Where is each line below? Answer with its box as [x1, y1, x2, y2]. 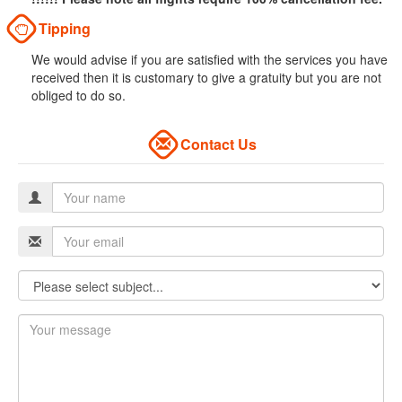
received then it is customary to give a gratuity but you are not [31, 68, 381, 87]
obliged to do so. [31, 86, 126, 105]
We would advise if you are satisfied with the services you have [31, 50, 388, 69]
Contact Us [176, 134, 257, 155]
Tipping [35, 18, 91, 39]
